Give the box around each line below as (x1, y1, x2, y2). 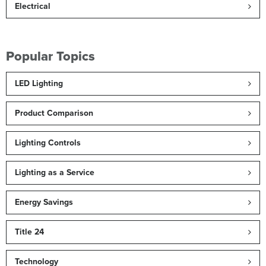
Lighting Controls (15, 137, 81, 150)
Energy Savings (15, 196, 73, 209)
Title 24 (15, 226, 44, 239)
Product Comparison (15, 107, 93, 120)
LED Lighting (15, 77, 63, 90)
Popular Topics (6, 46, 95, 66)
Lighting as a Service (15, 166, 94, 179)
